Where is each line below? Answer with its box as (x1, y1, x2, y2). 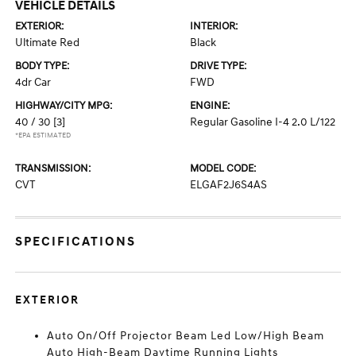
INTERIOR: (190, 20, 238, 33)
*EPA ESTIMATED (15, 131, 72, 140)
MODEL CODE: (190, 162, 256, 175)
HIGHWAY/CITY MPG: (15, 99, 113, 112)
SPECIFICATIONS (15, 234, 137, 250)
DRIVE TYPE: (190, 60, 246, 72)
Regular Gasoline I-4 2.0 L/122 (190, 115, 335, 129)
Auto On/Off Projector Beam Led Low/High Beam (47, 329, 325, 342)
